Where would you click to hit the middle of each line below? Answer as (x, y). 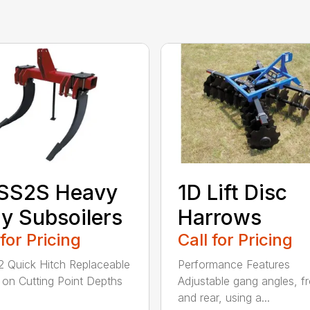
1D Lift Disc (232, 192)
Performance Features (234, 264)
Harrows (219, 217)
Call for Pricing (235, 239)
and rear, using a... (224, 297)
